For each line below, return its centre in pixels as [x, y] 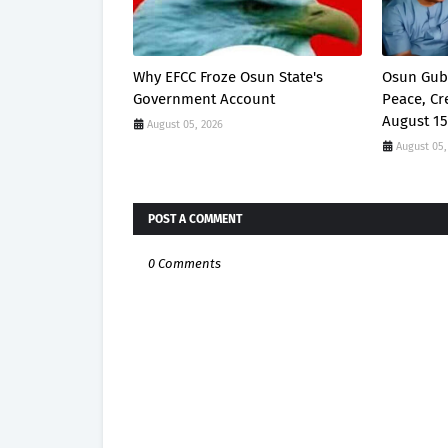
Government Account [204, 99]
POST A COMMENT [195, 219]
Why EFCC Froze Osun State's [228, 77]
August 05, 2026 [185, 124]
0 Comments [184, 263]
